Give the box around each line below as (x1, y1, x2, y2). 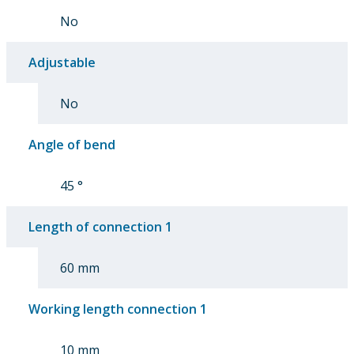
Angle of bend (28, 135, 115, 153)
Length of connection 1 (28, 217, 172, 235)
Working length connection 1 (28, 299, 207, 318)
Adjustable (28, 53, 96, 71)
